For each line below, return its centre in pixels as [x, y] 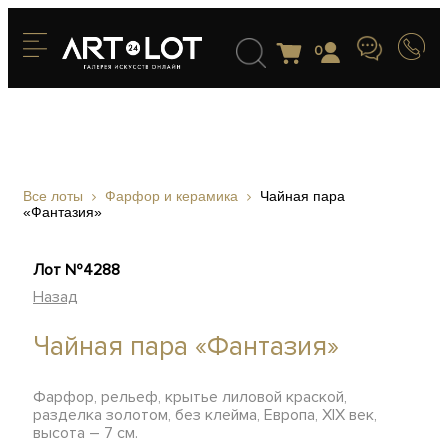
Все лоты [53, 196]
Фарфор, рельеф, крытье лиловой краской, [190, 397]
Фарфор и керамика [171, 196]
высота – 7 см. [86, 433]
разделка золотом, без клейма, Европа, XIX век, [205, 415]
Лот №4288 [77, 270]
